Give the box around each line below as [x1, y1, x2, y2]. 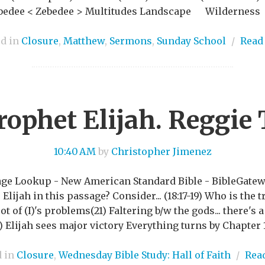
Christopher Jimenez [111, 145, 212, 157]
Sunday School [156, 34, 226, 47]
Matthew [63, 34, 105, 47]
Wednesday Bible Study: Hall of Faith [58, 248, 231, 261]
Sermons [109, 34, 152, 47]
